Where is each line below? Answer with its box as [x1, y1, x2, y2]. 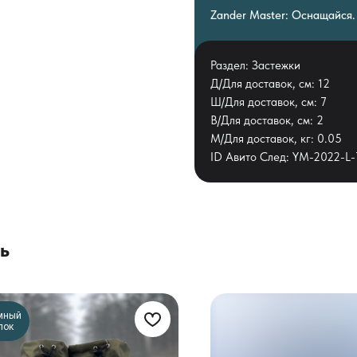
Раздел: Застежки [210, 57, 300, 73]
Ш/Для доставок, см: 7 [210, 94, 327, 109]
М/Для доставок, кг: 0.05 [210, 131, 342, 146]
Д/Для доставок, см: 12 [210, 76, 330, 91]
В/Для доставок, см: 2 [210, 112, 324, 127]
